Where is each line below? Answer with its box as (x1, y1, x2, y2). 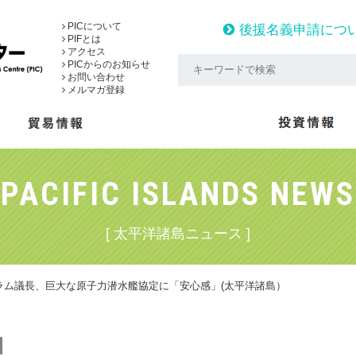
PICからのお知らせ (65, 59, 150, 70)
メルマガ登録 (65, 84, 125, 95)
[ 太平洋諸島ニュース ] (106, 226, 250, 242)
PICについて (65, 21, 122, 32)
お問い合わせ (65, 72, 125, 83)
